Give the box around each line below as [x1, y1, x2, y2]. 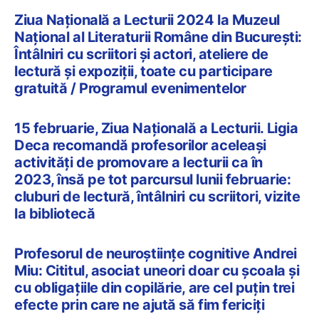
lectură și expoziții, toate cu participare [14, 63, 273, 80]
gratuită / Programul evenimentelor [14, 80, 246, 98]
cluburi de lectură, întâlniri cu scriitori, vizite [14, 188, 300, 206]
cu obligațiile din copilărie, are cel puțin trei [14, 279, 295, 297]
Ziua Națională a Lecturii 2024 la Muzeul [14, 11, 280, 29]
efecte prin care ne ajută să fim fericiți [14, 296, 265, 314]
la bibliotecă [14, 205, 95, 223]
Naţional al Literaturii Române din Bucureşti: [14, 28, 302, 46]
